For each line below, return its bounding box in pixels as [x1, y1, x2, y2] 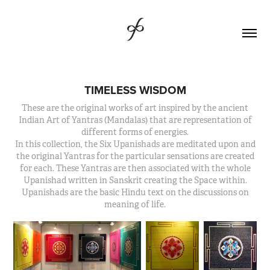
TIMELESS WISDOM [84, 81, 186, 98]
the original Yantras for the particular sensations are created [16, 150, 254, 162]
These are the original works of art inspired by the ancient [22, 102, 248, 113]
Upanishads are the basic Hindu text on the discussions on [21, 186, 249, 198]
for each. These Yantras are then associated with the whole [19, 162, 251, 174]
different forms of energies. [81, 126, 189, 137]
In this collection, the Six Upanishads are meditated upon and [14, 138, 256, 149]
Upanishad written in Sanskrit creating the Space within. [23, 174, 247, 186]
